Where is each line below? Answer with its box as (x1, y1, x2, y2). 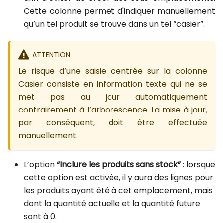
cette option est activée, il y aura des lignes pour (24, 171, 213, 183)
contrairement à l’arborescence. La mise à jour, (18, 104, 207, 115)
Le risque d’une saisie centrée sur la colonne (18, 65, 207, 77)
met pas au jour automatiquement (18, 91, 207, 103)
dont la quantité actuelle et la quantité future (24, 197, 200, 209)
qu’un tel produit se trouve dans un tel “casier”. (24, 18, 205, 30)
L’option (24, 158, 57, 170)
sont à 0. (24, 210, 57, 222)
